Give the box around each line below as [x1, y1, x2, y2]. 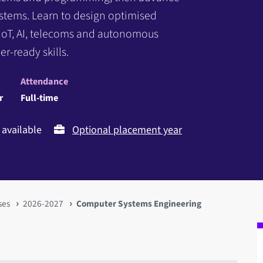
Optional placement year [72, 122, 182, 137]
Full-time [21, 90, 58, 104]
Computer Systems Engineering [76, 197, 202, 210]
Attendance [21, 74, 68, 88]
